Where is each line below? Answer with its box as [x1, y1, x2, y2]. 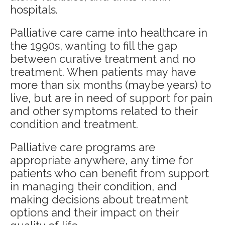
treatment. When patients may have [10, 65, 196, 79]
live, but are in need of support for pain [10, 91, 212, 105]
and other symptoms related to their [10, 104, 197, 118]
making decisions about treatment [10, 193, 188, 206]
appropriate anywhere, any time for [10, 154, 192, 167]
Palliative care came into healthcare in [10, 26, 207, 40]
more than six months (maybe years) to [10, 78, 211, 92]
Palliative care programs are [10, 141, 155, 154]
